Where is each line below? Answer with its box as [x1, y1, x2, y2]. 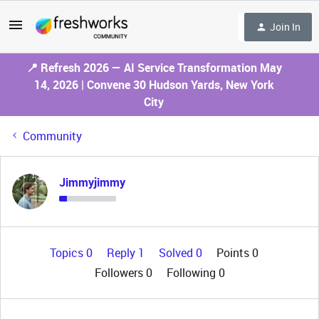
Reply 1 [106, 245, 147, 261]
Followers [94, 265, 146, 281]
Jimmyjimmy [59, 174, 125, 190]
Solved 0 [158, 245, 205, 261]
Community [23, 128, 82, 144]
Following [166, 265, 219, 281]
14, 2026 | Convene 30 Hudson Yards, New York [33, 77, 274, 93]
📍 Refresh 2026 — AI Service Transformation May [26, 60, 282, 75]
